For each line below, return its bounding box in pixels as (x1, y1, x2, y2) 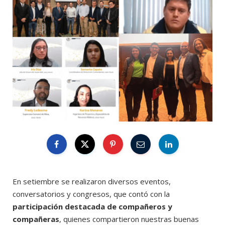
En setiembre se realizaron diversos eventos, (13, 176, 171, 187)
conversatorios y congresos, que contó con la (13, 189, 170, 199)
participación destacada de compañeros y (13, 201, 172, 212)
